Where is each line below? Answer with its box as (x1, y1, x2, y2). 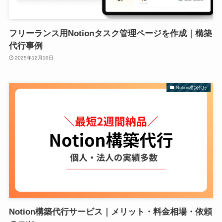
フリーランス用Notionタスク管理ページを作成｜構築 (8, 28, 212, 38)
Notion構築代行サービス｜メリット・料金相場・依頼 (8, 207, 212, 217)
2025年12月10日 (15, 55, 54, 61)
